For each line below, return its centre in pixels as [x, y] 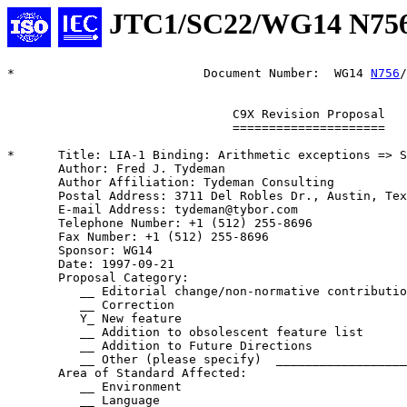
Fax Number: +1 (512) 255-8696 [138, 237]
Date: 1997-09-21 [91, 264]
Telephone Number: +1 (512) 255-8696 [160, 223]
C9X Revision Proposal [196, 114]
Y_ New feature [94, 319]
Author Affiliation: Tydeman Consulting [171, 183]
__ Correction [91, 305]
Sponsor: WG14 [80, 251]
